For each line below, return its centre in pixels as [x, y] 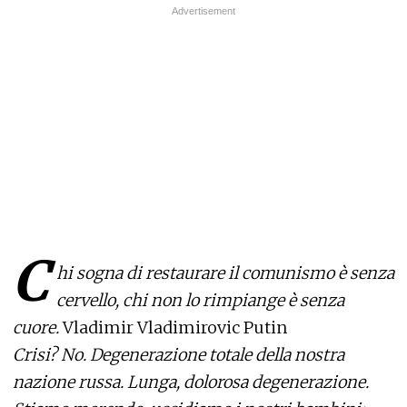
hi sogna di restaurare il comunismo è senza [225, 273]
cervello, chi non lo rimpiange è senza [200, 300]
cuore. [38, 328]
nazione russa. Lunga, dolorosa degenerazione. [191, 382]
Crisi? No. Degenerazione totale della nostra [179, 355]
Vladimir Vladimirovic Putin [175, 328]
